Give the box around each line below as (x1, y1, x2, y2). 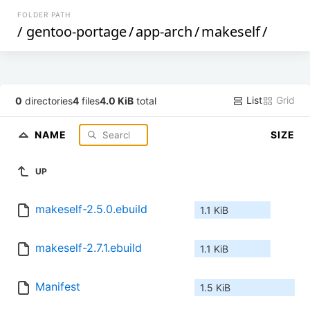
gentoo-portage (26, 22, 127, 41)
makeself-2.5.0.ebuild (35, 202, 147, 217)
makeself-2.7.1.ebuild (35, 241, 142, 255)
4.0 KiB (100, 94, 134, 107)
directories (22, 94, 73, 107)
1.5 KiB (200, 282, 230, 294)
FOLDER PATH (17, 10, 71, 19)
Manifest (35, 280, 80, 294)
